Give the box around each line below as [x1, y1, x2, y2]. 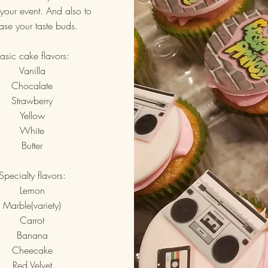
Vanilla [19, 64, 45, 77]
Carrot [20, 214, 44, 227]
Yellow [19, 109, 45, 122]
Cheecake [11, 243, 53, 257]
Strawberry [11, 94, 53, 107]
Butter [22, 139, 42, 152]
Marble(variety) [3, 199, 61, 212]
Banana [16, 229, 48, 242]
